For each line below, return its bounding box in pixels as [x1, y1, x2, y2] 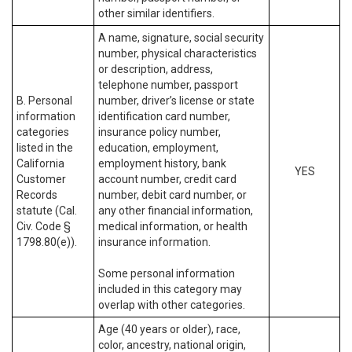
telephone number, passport [98, 79, 238, 91]
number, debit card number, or [98, 189, 247, 201]
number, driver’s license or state [98, 94, 255, 107]
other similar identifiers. [98, 7, 214, 20]
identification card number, [98, 110, 230, 123]
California [16, 157, 64, 170]
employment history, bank [98, 157, 226, 170]
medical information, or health [98, 220, 247, 233]
